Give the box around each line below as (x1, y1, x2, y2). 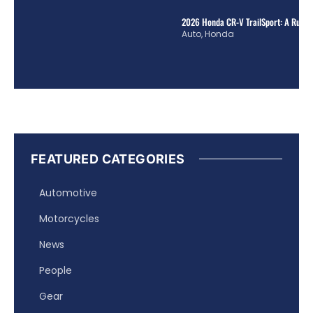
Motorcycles (39, 211, 99, 226)
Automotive (39, 185, 97, 200)
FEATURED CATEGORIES (31, 151, 185, 166)
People (39, 263, 72, 277)
